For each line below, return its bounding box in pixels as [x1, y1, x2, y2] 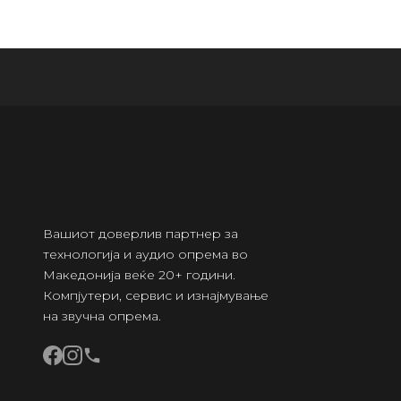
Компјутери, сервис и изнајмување [43, 287, 269, 303]
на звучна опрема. [43, 308, 161, 324]
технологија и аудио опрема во [43, 246, 248, 262]
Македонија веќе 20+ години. [43, 267, 235, 283]
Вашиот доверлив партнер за [43, 226, 238, 242]
